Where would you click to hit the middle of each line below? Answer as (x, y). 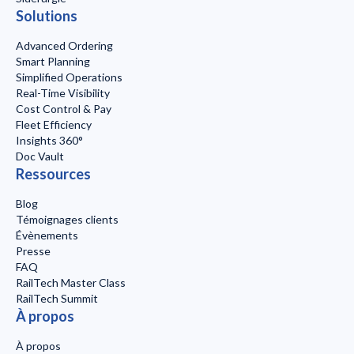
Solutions (47, 16)
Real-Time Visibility (63, 93)
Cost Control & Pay (64, 109)
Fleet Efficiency (54, 125)
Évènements (47, 235)
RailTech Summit (57, 299)
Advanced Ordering (64, 46)
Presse (33, 251)
